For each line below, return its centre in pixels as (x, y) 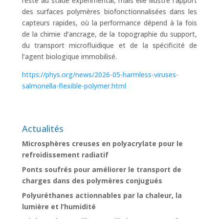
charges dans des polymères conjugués (92, 181)
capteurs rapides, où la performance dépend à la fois (109, 23)
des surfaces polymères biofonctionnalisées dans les (109, 11)
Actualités (43, 129)
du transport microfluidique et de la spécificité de (109, 45)
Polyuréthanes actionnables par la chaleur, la (102, 195)
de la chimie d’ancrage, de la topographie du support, (109, 34)
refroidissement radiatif (65, 155)
